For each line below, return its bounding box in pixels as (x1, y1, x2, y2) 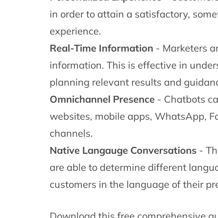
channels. (50, 127, 93, 139)
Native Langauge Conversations (50, 144, 197, 156)
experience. (50, 25, 101, 37)
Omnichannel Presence (50, 93, 155, 105)
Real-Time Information (50, 42, 153, 54)
